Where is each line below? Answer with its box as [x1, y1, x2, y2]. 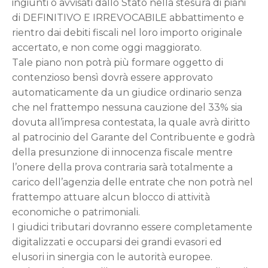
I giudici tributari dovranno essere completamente [12, 221, 252, 233]
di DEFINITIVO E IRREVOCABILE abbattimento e [12, 12, 244, 23]
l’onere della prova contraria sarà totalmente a [12, 162, 233, 173]
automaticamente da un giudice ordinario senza [12, 87, 242, 98]
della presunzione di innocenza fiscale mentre [12, 147, 233, 158]
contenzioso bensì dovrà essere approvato [12, 72, 213, 83]
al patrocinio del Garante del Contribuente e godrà [12, 132, 255, 143]
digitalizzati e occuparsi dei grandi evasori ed [12, 236, 222, 248]
